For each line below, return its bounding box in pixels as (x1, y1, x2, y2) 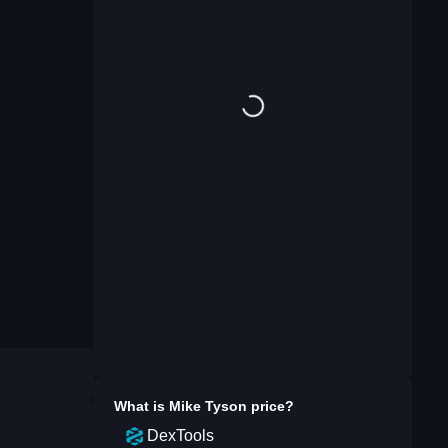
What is (114, 398, 169, 414)
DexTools (147, 427, 214, 444)
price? (247, 398, 294, 414)
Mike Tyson (169, 398, 247, 414)
